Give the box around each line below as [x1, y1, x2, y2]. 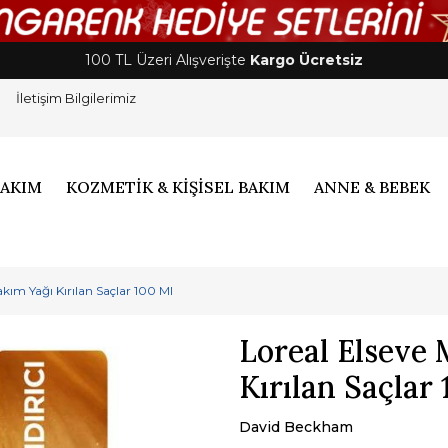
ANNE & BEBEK [314, 177, 431, 197]
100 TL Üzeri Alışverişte [85, 51, 250, 69]
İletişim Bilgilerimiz [16, 90, 136, 106]
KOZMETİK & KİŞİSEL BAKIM [66, 177, 291, 197]
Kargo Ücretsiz [250, 51, 363, 69]
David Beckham [239, 418, 353, 436]
